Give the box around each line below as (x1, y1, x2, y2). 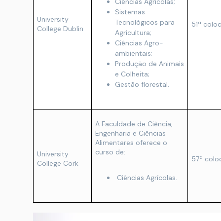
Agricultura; (115, 28, 151, 37)
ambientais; (115, 49, 152, 58)
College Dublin (37, 24, 83, 33)
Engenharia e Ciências (95, 129, 166, 138)
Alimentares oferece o (95, 138, 167, 147)
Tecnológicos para (115, 18, 175, 27)
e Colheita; (115, 70, 149, 78)
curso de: (95, 147, 125, 156)
